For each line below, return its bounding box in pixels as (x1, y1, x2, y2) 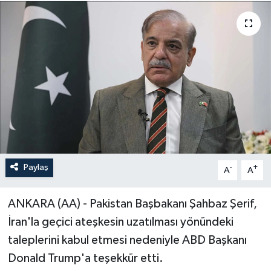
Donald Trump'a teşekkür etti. (7, 252, 163, 265)
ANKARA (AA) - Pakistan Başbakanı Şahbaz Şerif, (7, 198, 257, 211)
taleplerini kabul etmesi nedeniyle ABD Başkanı (7, 234, 247, 247)
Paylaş (23, 163, 48, 172)
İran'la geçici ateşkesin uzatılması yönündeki (7, 216, 233, 229)
